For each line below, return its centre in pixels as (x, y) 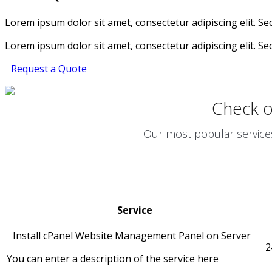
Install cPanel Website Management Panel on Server (132, 236)
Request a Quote (49, 69)
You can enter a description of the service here (113, 259)
